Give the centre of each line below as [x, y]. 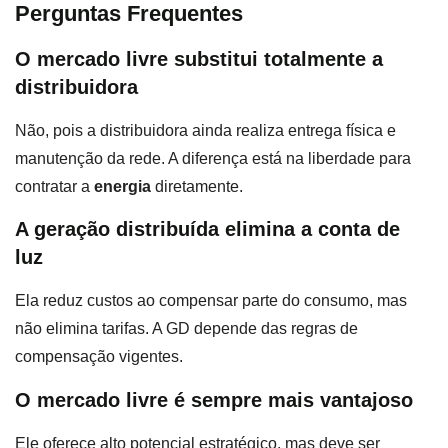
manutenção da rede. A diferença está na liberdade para [213, 158]
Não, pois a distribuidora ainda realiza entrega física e [205, 130]
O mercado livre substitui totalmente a [199, 58]
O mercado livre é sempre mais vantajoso [214, 399]
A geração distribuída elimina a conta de [207, 229]
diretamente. [197, 186]
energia [122, 186]
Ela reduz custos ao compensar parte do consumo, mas [211, 301]
